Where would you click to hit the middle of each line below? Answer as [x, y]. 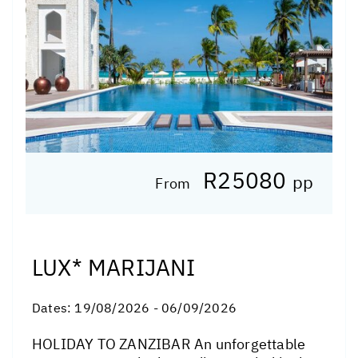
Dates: [54, 308]
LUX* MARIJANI [114, 268]
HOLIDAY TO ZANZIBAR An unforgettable [169, 344]
